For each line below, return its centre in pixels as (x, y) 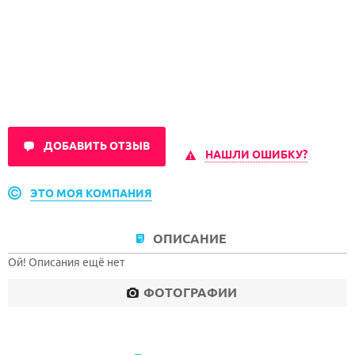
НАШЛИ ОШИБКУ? (256, 154)
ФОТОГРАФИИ (190, 292)
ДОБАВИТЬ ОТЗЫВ (97, 146)
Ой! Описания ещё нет (66, 262)
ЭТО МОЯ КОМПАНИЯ (91, 193)
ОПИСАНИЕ (190, 239)
